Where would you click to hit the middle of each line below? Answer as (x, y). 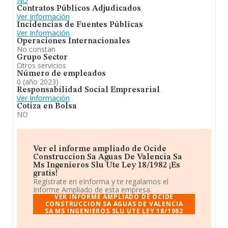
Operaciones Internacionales (74, 41)
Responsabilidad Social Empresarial (88, 90)
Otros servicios (41, 65)
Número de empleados (61, 74)
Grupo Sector (42, 58)
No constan (36, 49)
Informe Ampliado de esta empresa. (92, 190)
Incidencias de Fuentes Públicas (80, 25)
